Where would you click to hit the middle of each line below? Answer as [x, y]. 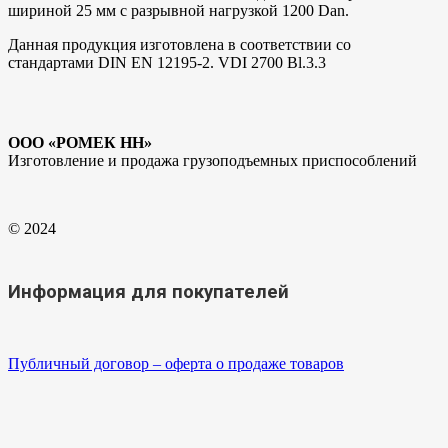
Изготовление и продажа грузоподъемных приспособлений [212, 161]
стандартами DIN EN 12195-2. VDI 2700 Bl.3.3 [167, 63]
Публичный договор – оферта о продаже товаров [176, 364]
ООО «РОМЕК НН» [80, 143]
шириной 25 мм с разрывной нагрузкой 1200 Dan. [178, 11]
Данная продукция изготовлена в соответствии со [179, 45]
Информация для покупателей [148, 292]
